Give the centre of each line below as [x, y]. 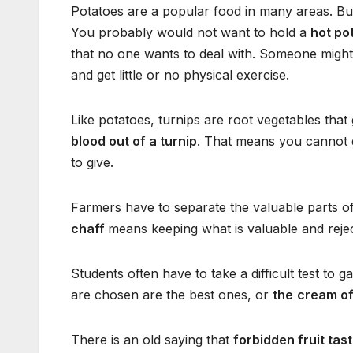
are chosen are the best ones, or [172, 295]
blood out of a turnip [134, 141]
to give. [92, 163]
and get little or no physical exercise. [180, 75]
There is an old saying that [152, 340]
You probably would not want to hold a [191, 33]
